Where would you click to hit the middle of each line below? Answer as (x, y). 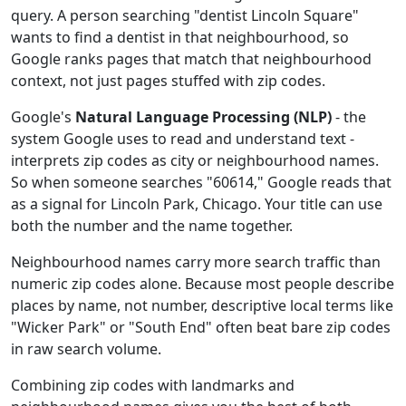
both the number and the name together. (152, 226)
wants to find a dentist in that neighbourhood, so (180, 37)
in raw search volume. (86, 349)
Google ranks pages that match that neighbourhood (191, 59)
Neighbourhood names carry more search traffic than (196, 262)
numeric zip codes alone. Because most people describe (203, 284)
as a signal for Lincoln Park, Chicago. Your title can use (197, 204)
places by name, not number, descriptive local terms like (202, 305)
